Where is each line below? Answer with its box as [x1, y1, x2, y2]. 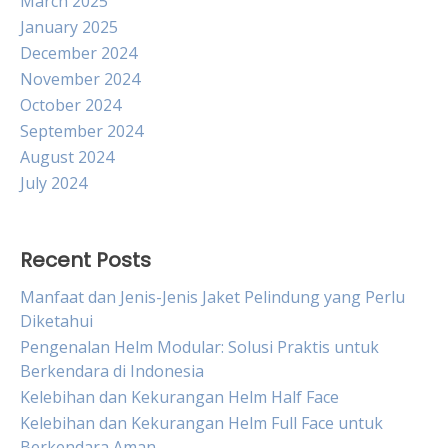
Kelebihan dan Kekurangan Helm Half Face [20, 386, 339, 408]
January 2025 [20, 16, 118, 38]
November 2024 [20, 68, 140, 90]
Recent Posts [20, 246, 151, 274]
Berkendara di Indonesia [20, 360, 204, 382]
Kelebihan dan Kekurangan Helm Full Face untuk [20, 412, 383, 434]
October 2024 [20, 94, 121, 116]
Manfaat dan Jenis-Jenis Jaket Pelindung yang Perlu [20, 286, 405, 308]
